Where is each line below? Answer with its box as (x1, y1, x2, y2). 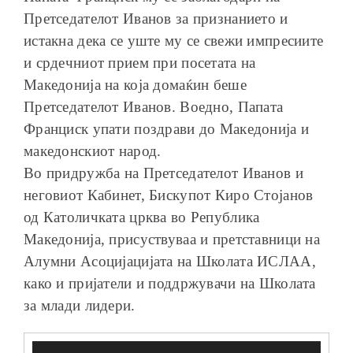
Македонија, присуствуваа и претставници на (24, 231, 320, 248)
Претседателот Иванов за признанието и (24, 10, 288, 28)
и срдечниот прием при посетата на (24, 54, 256, 72)
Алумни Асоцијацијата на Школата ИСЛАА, (24, 253, 316, 270)
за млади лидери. (24, 297, 136, 314)
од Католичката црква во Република (24, 209, 260, 226)
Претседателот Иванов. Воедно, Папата (24, 98, 284, 116)
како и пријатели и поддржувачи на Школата (24, 275, 316, 292)
